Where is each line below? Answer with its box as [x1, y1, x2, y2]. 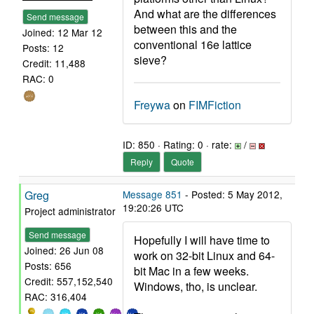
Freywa [134, 97, 170, 113]
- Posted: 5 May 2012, [182, 187, 282, 201]
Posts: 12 [22, 41, 64, 55]
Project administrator [25, 204, 116, 218]
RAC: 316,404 [25, 289, 87, 304]
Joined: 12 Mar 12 [22, 25, 102, 40]
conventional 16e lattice [134, 36, 252, 53]
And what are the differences [134, 6, 276, 22]
